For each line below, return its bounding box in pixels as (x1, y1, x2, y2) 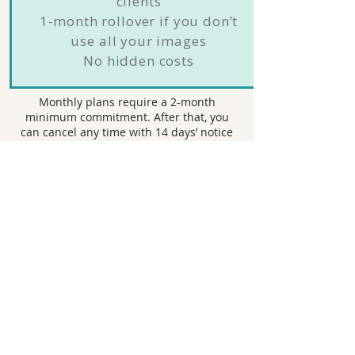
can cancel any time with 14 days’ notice (21, 124, 233, 139)
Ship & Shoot (71, 296, 181, 326)
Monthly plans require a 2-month (38, 94, 216, 109)
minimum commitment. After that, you (25, 109, 229, 124)
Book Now (89, 170, 165, 188)
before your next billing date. (49, 139, 204, 155)
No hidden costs (83, 52, 194, 70)
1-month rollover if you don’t (39, 12, 239, 30)
